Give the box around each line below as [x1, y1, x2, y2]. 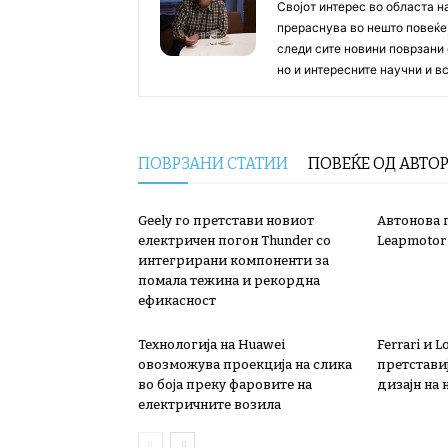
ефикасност [138, 293, 216, 308]
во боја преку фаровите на [138, 377, 312, 392]
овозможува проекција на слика [138, 357, 352, 372]
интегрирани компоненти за [138, 253, 329, 268]
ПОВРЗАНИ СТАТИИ [138, 154, 288, 173]
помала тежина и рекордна [138, 273, 320, 288]
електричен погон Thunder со [138, 233, 331, 248]
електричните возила [138, 397, 281, 412]
